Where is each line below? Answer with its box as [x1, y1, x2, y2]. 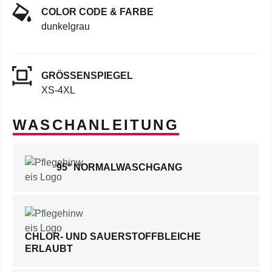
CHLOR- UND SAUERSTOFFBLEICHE [25, 231, 201, 242]
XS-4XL [41, 85, 75, 95]
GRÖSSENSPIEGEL [41, 70, 133, 81]
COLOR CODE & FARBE [41, 7, 154, 17]
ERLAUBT [25, 243, 73, 254]
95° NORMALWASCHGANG [56, 162, 182, 172]
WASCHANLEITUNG [13, 117, 179, 133]
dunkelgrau [41, 21, 90, 32]
